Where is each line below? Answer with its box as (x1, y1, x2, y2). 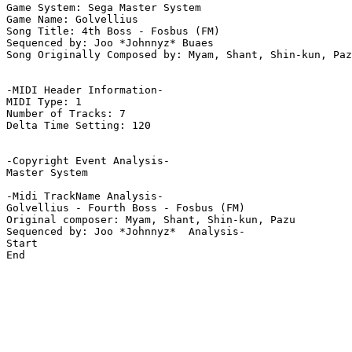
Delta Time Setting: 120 (6, 119, 151, 132)
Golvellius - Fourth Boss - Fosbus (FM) (6, 202, 245, 214)
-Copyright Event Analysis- (6, 155, 170, 167)
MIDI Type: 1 (6, 96, 82, 108)
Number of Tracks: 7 (6, 108, 126, 120)
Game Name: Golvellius (6, 13, 138, 26)
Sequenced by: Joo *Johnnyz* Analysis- (6, 225, 245, 238)
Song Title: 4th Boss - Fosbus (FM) (6, 25, 220, 38)
